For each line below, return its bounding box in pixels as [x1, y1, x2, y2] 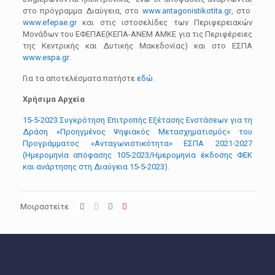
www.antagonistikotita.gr [142, 6, 231, 15]
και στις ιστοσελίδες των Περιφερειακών [76, 18, 253, 27]
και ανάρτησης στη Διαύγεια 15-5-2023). [22, 162, 169, 171]
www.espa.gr [22, 53, 69, 62]
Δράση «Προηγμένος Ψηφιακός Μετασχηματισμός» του [22, 127, 253, 136]
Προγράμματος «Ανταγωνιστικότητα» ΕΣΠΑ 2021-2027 [22, 139, 253, 148]
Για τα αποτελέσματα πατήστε [22, 74, 137, 83]
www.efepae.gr [22, 18, 77, 27]
